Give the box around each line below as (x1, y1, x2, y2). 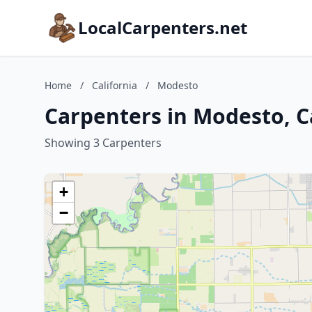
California (92, 79, 137, 92)
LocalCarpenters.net (78, 16, 247, 39)
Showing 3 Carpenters (45, 135, 162, 150)
